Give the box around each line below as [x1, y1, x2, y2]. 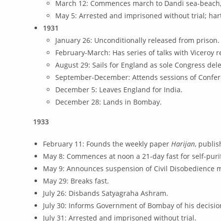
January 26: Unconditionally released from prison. [55, 36, 220, 45]
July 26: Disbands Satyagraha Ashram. [43, 188, 169, 198]
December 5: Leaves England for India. [55, 85, 183, 94]
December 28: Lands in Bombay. [55, 97, 162, 107]
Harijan [171, 139, 195, 148]
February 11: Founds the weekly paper [43, 139, 172, 148]
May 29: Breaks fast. [43, 176, 110, 185]
